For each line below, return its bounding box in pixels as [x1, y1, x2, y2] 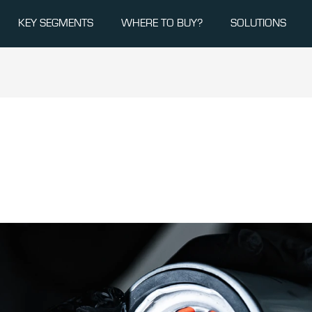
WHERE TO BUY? [121, 17, 203, 29]
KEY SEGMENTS [18, 17, 93, 29]
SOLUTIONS [231, 17, 286, 29]
